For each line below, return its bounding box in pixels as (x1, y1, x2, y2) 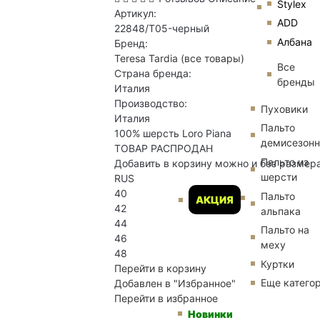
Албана (277, 36, 313, 49)
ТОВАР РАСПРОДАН (114, 142, 213, 155)
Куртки (261, 257, 294, 270)
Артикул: (114, 7, 156, 20)
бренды (277, 76, 316, 89)
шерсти (261, 171, 297, 184)
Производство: (114, 97, 187, 110)
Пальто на (261, 224, 309, 236)
